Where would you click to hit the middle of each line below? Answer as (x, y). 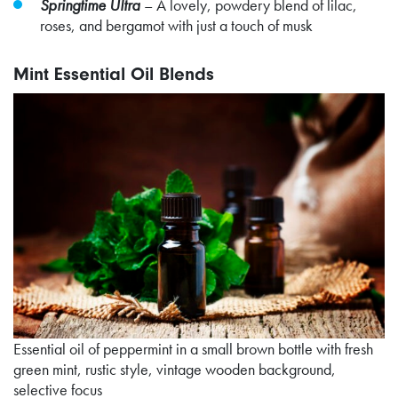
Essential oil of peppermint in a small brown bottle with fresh (193, 348)
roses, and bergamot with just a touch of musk (176, 25)
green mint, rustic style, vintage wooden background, (175, 369)
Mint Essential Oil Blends (114, 73)
